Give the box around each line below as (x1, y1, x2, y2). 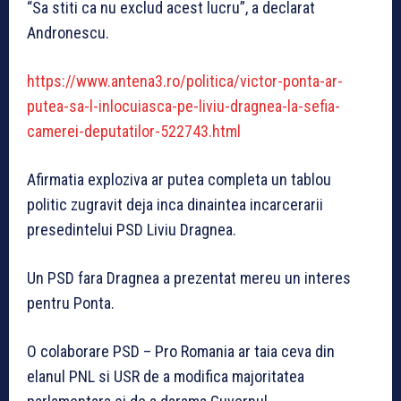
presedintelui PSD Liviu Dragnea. (27, 219, 236, 239)
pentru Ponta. (27, 293, 115, 312)
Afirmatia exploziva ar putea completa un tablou (27, 169, 331, 189)
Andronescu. (27, 22, 109, 42)
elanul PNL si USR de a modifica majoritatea (27, 366, 304, 386)
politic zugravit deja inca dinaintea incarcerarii (27, 194, 323, 214)
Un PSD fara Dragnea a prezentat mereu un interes (27, 268, 351, 287)
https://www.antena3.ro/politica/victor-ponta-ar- (27, 71, 343, 90)
